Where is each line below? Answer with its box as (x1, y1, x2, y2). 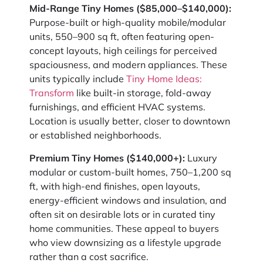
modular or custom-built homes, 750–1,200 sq (29, 166, 231, 178)
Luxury (185, 151, 217, 164)
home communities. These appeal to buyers (29, 222, 219, 234)
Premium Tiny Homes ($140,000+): (29, 151, 185, 164)
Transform (29, 87, 74, 99)
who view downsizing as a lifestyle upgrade (29, 236, 221, 248)
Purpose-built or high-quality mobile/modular (29, 16, 226, 29)
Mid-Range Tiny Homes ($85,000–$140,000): (29, 2, 231, 15)
